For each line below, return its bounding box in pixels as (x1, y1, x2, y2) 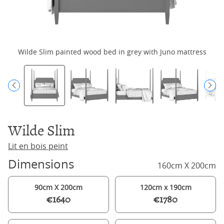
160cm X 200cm (157, 160, 216, 171)
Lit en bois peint (8, 140, 68, 151)
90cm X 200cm (34, 182, 82, 192)
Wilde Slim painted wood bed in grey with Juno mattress (17, 47, 206, 56)
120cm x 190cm (139, 182, 191, 192)
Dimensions (8, 156, 74, 172)
